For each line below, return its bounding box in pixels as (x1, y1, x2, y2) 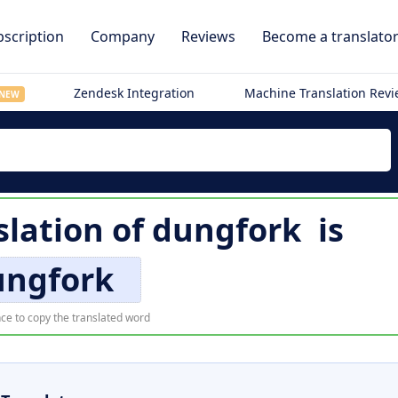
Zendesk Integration (74, 84, 195, 101)
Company (91, 27, 155, 46)
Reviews (181, 27, 235, 46)
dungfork (151, 208, 301, 251)
